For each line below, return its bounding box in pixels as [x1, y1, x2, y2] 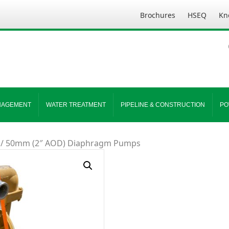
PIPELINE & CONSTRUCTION [121, 101, 205, 108]
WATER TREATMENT [46, 101, 106, 108]
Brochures [140, 10, 175, 20]
